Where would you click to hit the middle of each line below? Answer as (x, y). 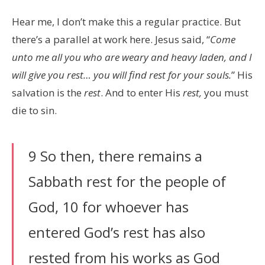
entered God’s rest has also (117, 232)
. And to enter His (142, 92)
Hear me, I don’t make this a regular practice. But (126, 21)
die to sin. (34, 110)
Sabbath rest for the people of (127, 181)
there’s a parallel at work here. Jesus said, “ (111, 39)
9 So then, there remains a (115, 156)
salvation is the (48, 92)
